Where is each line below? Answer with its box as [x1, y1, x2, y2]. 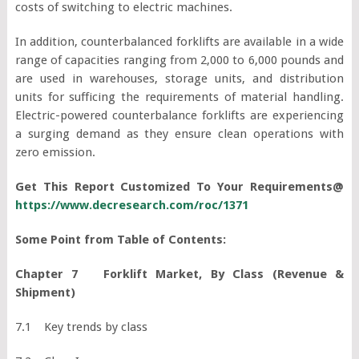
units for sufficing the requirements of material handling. [14, 89, 345, 104]
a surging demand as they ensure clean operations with [14, 126, 345, 141]
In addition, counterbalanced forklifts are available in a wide [14, 34, 345, 49]
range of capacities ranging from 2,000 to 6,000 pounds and [14, 52, 345, 67]
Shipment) [14, 284, 75, 300]
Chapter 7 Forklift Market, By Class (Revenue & [14, 266, 345, 281]
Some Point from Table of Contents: [14, 232, 226, 247]
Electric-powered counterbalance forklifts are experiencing [14, 107, 345, 123]
